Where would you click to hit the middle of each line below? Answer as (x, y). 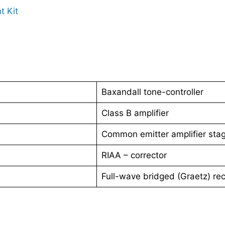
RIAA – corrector (134, 155)
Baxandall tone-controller (152, 92)
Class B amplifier (135, 113)
